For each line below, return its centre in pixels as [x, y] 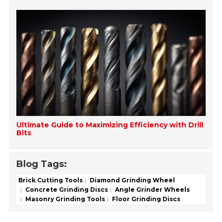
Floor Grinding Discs [146, 199]
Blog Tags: [42, 164]
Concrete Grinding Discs [66, 189]
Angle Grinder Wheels [152, 189]
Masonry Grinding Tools [65, 199]
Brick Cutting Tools [51, 180]
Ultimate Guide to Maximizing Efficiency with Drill [110, 125]
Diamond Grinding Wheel [132, 180]
